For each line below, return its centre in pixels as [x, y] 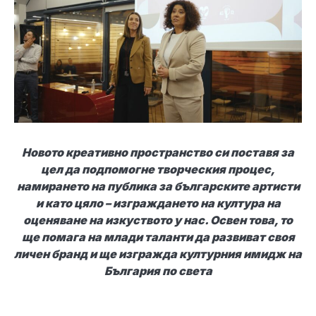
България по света [158, 271]
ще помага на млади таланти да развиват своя [158, 237]
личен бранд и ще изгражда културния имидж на [158, 254]
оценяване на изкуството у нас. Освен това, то [158, 220]
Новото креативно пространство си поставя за [158, 153]
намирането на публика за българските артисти [158, 187]
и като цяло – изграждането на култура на [158, 203]
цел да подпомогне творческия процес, [158, 170]
